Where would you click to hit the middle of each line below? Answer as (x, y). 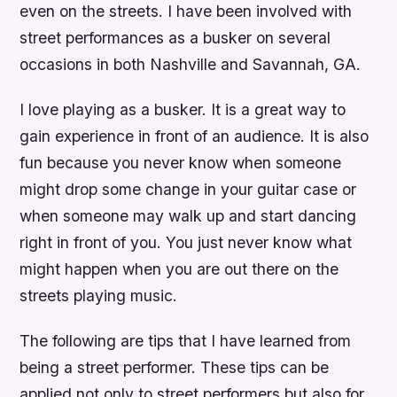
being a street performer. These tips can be (175, 368)
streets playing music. (99, 296)
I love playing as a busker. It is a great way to (183, 110)
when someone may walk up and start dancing (188, 216)
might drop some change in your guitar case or (188, 190)
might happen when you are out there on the (179, 269)
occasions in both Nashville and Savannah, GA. (191, 65)
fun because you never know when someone (181, 163)
